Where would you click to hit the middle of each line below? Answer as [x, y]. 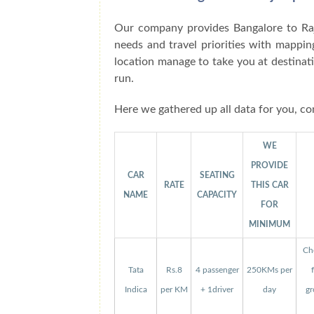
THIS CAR [269, 185]
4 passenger [217, 271]
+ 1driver [217, 290]
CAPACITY [217, 195]
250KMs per [270, 271]
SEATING [217, 176]
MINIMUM [270, 225]
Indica [136, 290]
